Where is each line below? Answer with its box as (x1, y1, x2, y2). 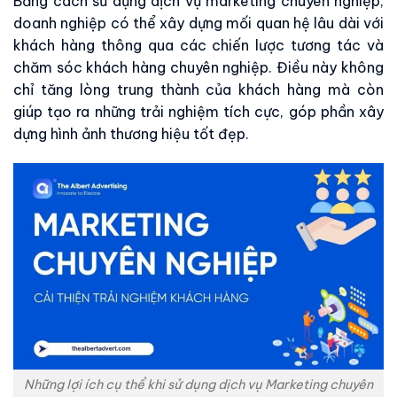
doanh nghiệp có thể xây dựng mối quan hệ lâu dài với (13, 13, 384, 32)
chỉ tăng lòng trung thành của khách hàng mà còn (13, 80, 384, 98)
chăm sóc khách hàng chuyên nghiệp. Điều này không (13, 58, 384, 76)
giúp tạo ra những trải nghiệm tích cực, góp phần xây (13, 102, 384, 121)
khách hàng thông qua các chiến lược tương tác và (13, 35, 384, 54)
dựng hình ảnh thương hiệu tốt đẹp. (13, 124, 249, 143)
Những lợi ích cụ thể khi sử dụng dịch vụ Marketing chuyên (24, 376, 373, 393)
